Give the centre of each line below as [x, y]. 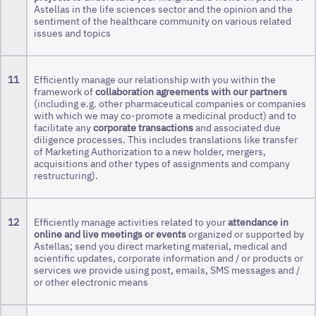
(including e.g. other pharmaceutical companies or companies [170, 103]
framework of [65, 91]
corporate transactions [144, 127]
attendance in [259, 221]
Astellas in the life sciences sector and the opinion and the [164, 8]
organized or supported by [245, 233]
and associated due [237, 127]
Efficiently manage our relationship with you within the [155, 79]
